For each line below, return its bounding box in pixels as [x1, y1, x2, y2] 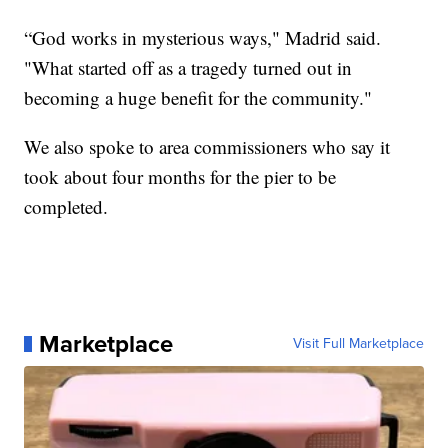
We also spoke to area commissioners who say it [24, 133, 391, 159]
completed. [24, 193, 109, 219]
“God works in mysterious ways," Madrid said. [24, 24, 382, 50]
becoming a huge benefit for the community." [24, 84, 373, 110]
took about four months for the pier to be [24, 163, 337, 189]
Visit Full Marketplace [292, 332, 424, 354]
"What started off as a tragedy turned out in [24, 54, 353, 80]
